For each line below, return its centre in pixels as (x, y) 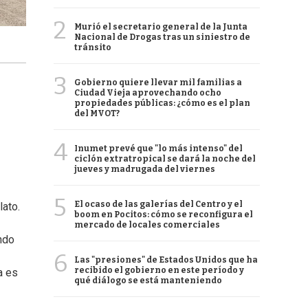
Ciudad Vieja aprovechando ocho (148, 93)
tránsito (93, 47)
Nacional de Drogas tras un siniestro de (162, 37)
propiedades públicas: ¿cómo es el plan (162, 103)
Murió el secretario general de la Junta (161, 27)
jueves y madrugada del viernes (145, 169)
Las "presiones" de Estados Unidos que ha (166, 260)
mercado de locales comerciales (147, 225)
